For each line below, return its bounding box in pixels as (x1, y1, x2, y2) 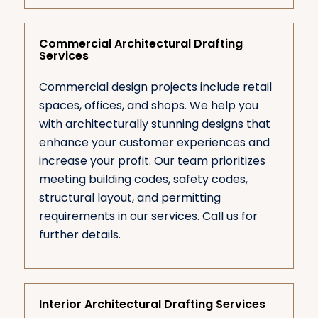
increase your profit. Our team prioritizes (38, 153, 265, 170)
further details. (38, 226, 121, 243)
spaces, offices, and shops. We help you (38, 97, 258, 114)
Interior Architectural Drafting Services (38, 296, 265, 313)
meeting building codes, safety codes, (38, 171, 248, 188)
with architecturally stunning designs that (38, 116, 270, 133)
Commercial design (38, 79, 148, 96)
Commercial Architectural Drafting (38, 35, 243, 52)
